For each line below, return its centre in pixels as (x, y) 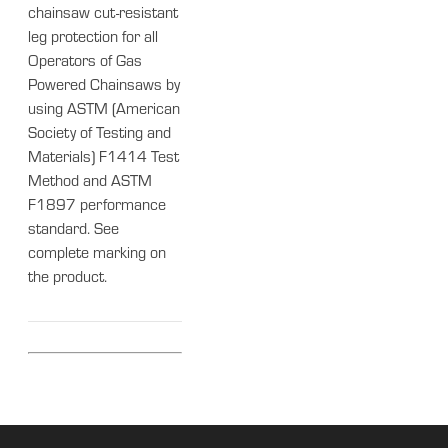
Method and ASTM (90, 183)
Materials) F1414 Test (104, 159)
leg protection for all (93, 39)
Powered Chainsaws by (104, 87)
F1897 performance (97, 207)
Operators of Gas (85, 63)
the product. (68, 279)
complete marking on (97, 255)
